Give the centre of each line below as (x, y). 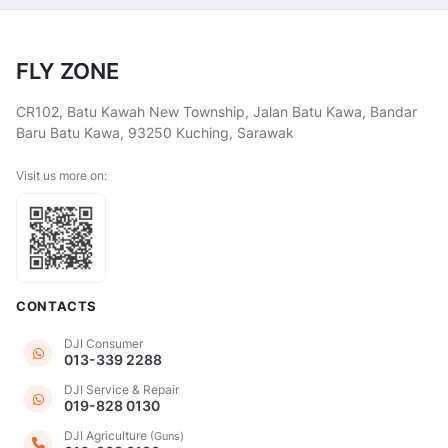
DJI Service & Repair (121, 390)
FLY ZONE (67, 71)
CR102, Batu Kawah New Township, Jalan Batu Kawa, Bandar (216, 111)
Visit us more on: (61, 175)
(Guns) (167, 436)
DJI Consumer (103, 344)
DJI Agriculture (107, 435)
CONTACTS (57, 306)
